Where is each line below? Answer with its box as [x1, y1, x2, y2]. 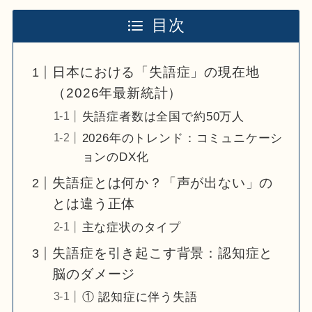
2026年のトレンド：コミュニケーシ [81, 131, 283, 145]
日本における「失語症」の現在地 [52, 65, 260, 80]
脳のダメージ [52, 266, 136, 281]
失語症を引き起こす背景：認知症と [52, 245, 274, 260]
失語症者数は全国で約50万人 [81, 109, 244, 123]
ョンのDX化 [81, 150, 149, 164]
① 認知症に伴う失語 [81, 290, 198, 304]
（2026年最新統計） [52, 86, 182, 101]
